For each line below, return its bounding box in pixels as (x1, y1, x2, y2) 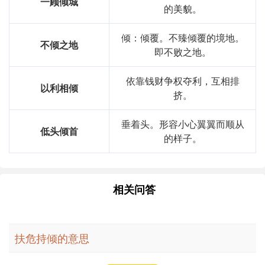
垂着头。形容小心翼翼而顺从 (121, 117, 244, 131)
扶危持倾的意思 (15, 230, 89, 246)
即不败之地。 (154, 45, 211, 59)
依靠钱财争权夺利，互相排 (125, 74, 240, 88)
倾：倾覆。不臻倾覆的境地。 (121, 31, 244, 45)
